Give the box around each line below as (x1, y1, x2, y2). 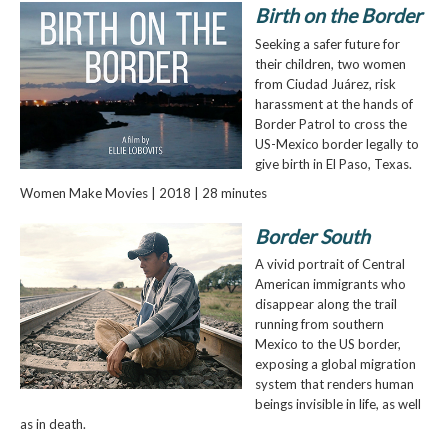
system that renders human (254, 376, 414, 393)
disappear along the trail (254, 296, 397, 313)
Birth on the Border (254, 4, 422, 28)
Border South (254, 224, 370, 248)
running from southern (254, 316, 384, 333)
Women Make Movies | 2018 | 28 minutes (19, 185, 267, 202)
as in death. (19, 416, 86, 433)
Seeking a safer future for (254, 36, 400, 52)
